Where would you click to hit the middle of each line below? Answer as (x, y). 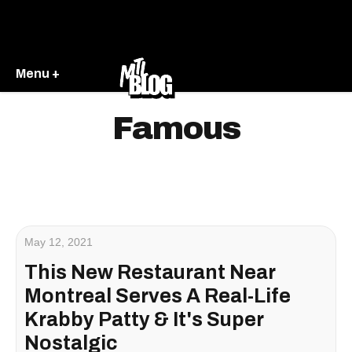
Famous (176, 128)
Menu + (38, 73)
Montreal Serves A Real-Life (158, 296)
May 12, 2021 (59, 242)
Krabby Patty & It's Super (144, 319)
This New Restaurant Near (150, 272)
